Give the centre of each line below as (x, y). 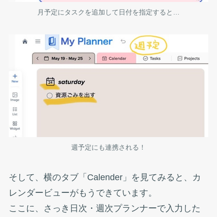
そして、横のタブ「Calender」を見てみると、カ (105, 177)
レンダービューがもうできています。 (83, 193)
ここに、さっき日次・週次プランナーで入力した (104, 208)
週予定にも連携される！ (108, 147)
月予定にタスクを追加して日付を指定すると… (108, 12)
